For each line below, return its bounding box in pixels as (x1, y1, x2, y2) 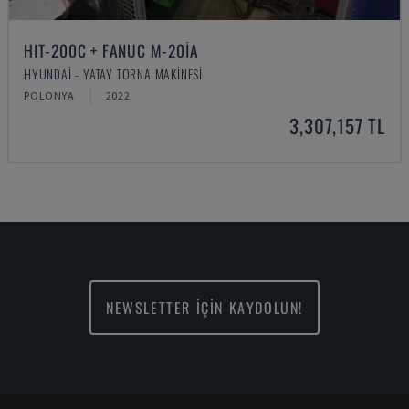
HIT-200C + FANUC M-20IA (24, 38, 199, 62)
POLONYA (24, 89, 75, 102)
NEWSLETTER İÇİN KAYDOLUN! (106, 297, 303, 319)
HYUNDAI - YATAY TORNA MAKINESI (24, 64, 203, 83)
